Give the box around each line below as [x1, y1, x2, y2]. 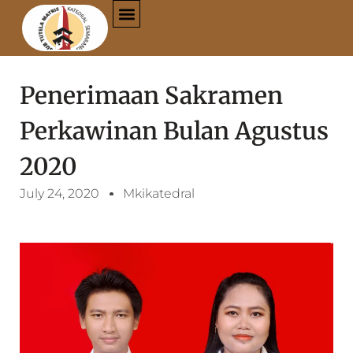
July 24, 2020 [20, 186, 99, 201]
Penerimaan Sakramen [20, 80, 283, 110]
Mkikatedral [123, 186, 195, 201]
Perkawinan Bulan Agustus [20, 116, 329, 146]
